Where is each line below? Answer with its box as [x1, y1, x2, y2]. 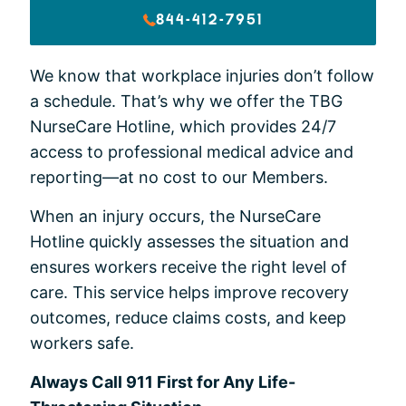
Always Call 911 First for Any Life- [30, 372, 295, 392]
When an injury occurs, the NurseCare [30, 207, 321, 227]
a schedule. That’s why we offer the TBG [30, 92, 343, 111]
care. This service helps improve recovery [30, 283, 349, 303]
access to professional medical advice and [30, 142, 353, 162]
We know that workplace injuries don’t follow [30, 66, 374, 86]
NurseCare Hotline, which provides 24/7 [30, 117, 336, 137]
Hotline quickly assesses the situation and [30, 232, 349, 252]
